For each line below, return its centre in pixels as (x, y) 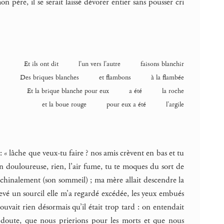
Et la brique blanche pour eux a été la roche (106, 91)
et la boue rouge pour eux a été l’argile (113, 104)
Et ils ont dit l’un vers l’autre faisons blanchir (104, 64)
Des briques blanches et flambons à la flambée (102, 77)
